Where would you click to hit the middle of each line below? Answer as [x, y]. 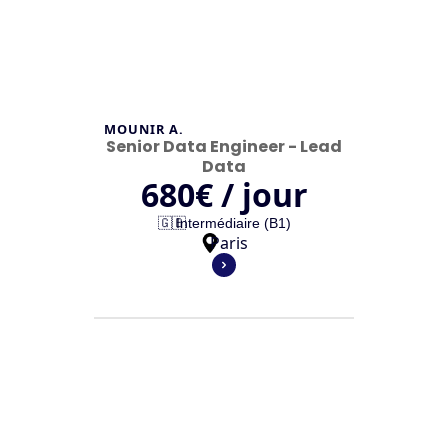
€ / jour [251, 194]
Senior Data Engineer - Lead [224, 146]
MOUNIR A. [144, 129]
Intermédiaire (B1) [233, 223]
